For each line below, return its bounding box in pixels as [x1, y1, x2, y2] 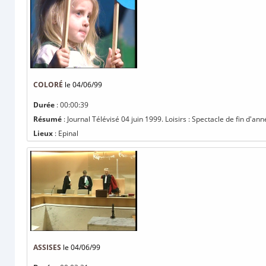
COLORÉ [33, 80, 63, 90]
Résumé [33, 114, 62, 124]
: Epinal [53, 128, 78, 138]
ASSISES [33, 242, 61, 252]
